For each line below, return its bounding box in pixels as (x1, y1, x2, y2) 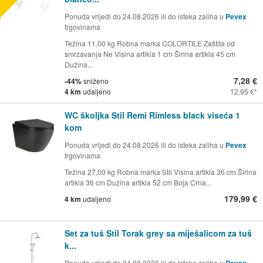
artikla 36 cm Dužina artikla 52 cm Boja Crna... (65, 177, 211, 188)
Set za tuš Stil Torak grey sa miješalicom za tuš (65, 227, 252, 240)
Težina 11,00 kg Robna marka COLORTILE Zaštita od (65, 38, 235, 49)
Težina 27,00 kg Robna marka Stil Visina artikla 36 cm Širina (65, 167, 257, 177)
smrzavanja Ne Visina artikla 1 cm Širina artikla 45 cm (65, 49, 235, 59)
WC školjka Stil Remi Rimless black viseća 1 (65, 109, 240, 122)
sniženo (82, 76, 109, 86)
